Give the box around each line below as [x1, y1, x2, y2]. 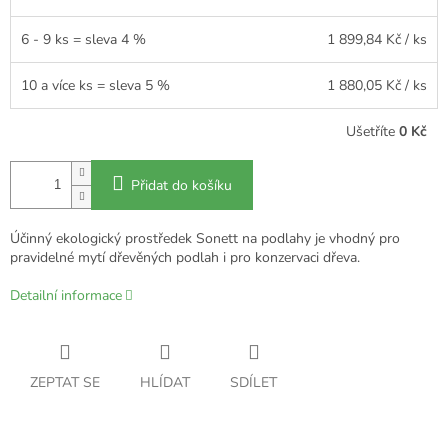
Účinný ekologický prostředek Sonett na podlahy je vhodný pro [10, 228, 400, 248]
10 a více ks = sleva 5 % [21, 75, 170, 95]
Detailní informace [10, 285, 122, 305]
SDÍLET [230, 372, 277, 392]
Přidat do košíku [131, 175, 232, 195]
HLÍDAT [140, 372, 190, 392]
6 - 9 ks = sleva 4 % [21, 29, 146, 49]
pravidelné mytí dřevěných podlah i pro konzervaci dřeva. [10, 247, 360, 267]
